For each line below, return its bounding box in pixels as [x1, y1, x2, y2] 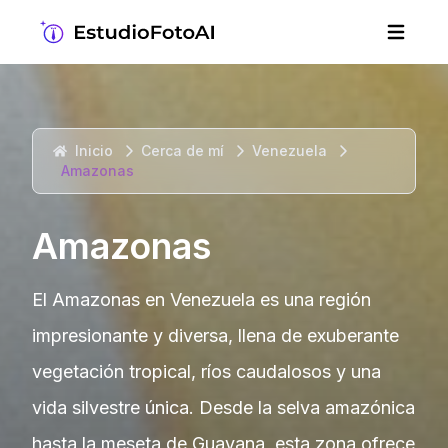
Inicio [75, 142, 113, 159]
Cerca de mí [141, 142, 224, 159]
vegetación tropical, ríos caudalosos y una [32, 361, 381, 382]
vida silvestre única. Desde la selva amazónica [32, 397, 415, 418]
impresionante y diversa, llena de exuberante [32, 325, 399, 346]
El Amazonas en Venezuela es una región [32, 289, 371, 310]
